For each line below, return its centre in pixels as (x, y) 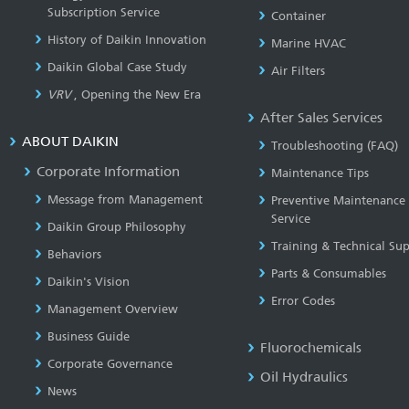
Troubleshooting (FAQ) (335, 146)
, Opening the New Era (137, 94)
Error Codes (303, 301)
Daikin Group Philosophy (117, 227)
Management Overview (113, 309)
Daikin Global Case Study (117, 67)
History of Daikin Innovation (127, 40)
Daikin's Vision (89, 282)
